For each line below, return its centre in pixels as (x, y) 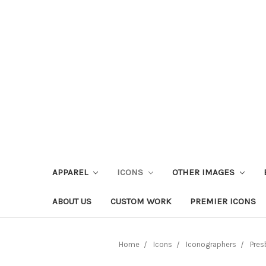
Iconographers (211, 244)
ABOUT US (72, 201)
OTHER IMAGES (204, 172)
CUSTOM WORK (141, 201)
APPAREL (71, 172)
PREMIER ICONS (223, 201)
